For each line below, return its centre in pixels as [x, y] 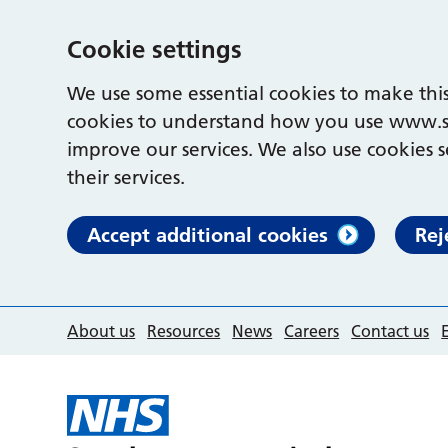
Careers [312, 331]
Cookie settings [155, 49]
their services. [126, 177]
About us [101, 331]
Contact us [390, 331]
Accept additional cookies [208, 235]
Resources [184, 331]
